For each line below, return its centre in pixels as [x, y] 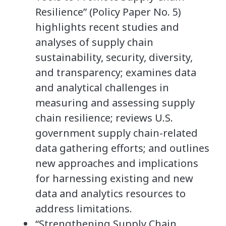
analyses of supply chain [94, 42]
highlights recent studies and [107, 27]
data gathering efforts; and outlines [122, 148]
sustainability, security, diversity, [114, 57]
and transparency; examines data [116, 72]
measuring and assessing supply [115, 102]
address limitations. [84, 208]
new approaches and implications [117, 163]
